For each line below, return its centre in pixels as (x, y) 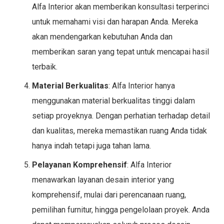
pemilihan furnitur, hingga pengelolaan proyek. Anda (121, 209)
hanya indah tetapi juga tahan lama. (91, 145)
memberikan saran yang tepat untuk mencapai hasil (120, 51)
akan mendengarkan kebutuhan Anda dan (102, 36)
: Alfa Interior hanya (142, 85)
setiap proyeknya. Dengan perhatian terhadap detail (121, 115)
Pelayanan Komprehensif (79, 164)
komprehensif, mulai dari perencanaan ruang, (109, 194)
